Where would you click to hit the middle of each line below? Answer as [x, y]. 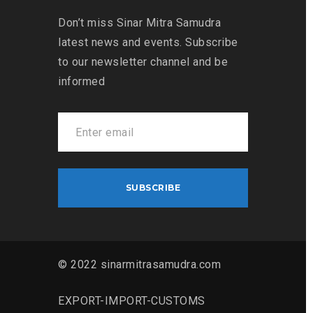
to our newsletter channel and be [143, 62]
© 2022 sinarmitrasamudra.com [139, 265]
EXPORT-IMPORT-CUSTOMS [132, 301]
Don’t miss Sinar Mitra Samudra [139, 23]
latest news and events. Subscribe [148, 43]
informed [81, 82]
